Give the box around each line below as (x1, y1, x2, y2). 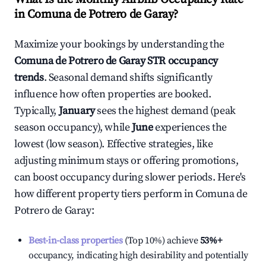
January (58, 104, 95, 118)
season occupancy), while (14, 121, 132, 134)
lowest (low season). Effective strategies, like (14, 137, 213, 151)
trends (14, 71, 44, 84)
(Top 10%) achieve (122, 235, 198, 246)
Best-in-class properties (28, 235, 123, 246)
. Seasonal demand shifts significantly (43, 71, 213, 84)
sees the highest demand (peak (97, 104, 236, 118)
